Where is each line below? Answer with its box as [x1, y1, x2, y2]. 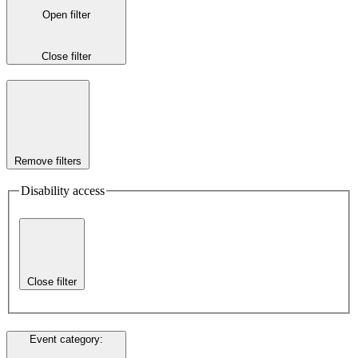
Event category [30, 333, 100, 345]
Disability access [21, 184, 105, 198]
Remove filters [14, 154, 82, 167]
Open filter [42, 9, 90, 22]
